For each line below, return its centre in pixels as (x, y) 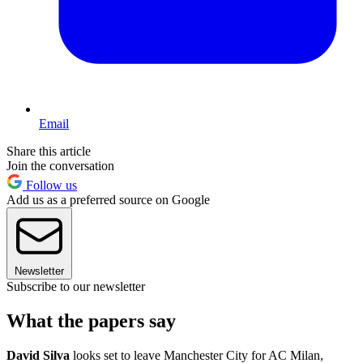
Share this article (49, 152)
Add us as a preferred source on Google (108, 200)
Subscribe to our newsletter (76, 287)
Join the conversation (60, 166)
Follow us (50, 186)
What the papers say (91, 321)
